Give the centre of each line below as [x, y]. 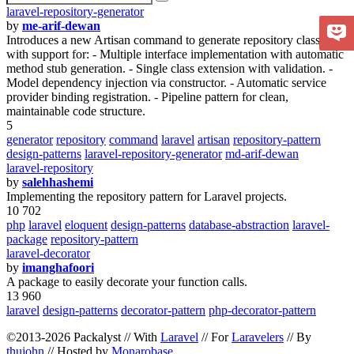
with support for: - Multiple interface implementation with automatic [175, 54]
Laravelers [258, 337]
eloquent [86, 225]
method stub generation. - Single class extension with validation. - [169, 68]
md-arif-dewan [262, 154]
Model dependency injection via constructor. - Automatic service [166, 83]
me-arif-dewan [61, 26]
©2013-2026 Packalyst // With [83, 337]
